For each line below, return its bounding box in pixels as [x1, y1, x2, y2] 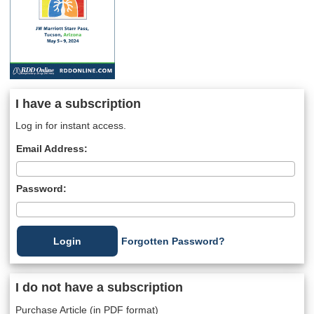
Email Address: [15, 143, 88, 155]
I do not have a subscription [15, 280, 183, 295]
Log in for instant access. [15, 120, 126, 132]
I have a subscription [15, 96, 141, 111]
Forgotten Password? [121, 235, 225, 247]
